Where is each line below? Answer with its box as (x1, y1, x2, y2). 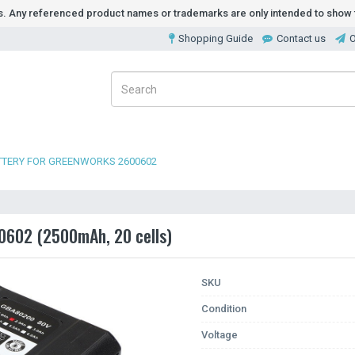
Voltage (201, 329, 238, 341)
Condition (201, 303, 246, 315)
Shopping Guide (178, 32, 253, 44)
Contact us (277, 32, 326, 44)
